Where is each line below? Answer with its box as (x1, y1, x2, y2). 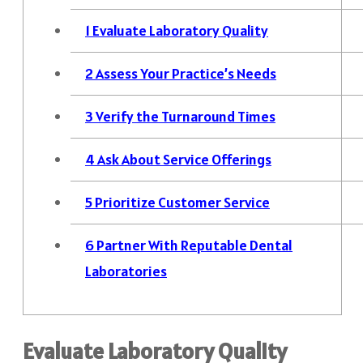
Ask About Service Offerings (95, 149, 271, 169)
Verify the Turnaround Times (93, 106, 275, 126)
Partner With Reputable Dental (94, 235, 293, 254)
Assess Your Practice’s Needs (93, 63, 276, 83)
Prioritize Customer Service (92, 192, 270, 211)
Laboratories (85, 261, 167, 280)
